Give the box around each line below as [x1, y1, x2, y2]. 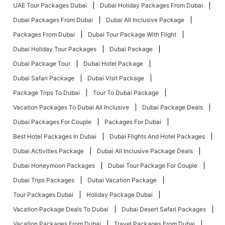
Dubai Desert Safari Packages [122, 205, 206, 213]
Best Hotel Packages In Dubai [13, 132, 96, 140]
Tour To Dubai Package [93, 88, 159, 96]
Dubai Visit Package [87, 74, 144, 82]
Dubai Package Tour [13, 59, 70, 67]
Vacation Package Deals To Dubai [13, 205, 108, 213]
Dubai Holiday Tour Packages [13, 45, 96, 53]
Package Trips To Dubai [13, 88, 80, 96]
